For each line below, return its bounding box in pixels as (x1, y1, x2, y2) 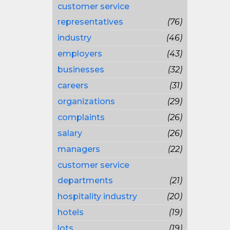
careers (57, 81, 88, 90)
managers (57, 144, 100, 154)
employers (57, 49, 102, 59)
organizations (57, 97, 115, 106)
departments (57, 176, 113, 185)
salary (57, 128, 82, 138)
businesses (57, 65, 104, 74)
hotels (57, 207, 84, 217)
